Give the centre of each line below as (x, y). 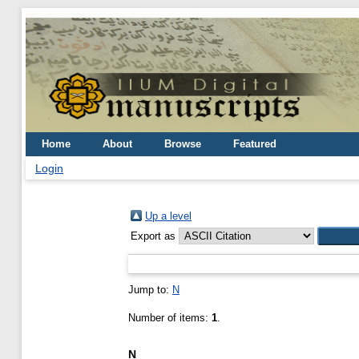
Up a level (168, 216)
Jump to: (150, 290)
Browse (183, 144)
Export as (155, 236)
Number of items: (170, 318)
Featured (255, 144)
